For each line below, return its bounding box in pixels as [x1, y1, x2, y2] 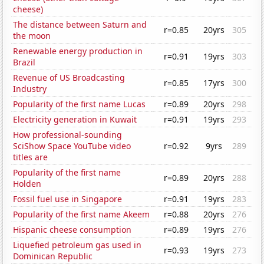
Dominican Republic [13, 250, 93, 262]
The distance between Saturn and [13, 19, 147, 31]
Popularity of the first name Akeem [13, 209, 150, 220]
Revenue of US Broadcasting [13, 72, 126, 84]
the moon [13, 30, 51, 42]
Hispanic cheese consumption [13, 224, 132, 236]
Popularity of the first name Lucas [13, 98, 146, 110]
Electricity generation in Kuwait [13, 114, 137, 126]
